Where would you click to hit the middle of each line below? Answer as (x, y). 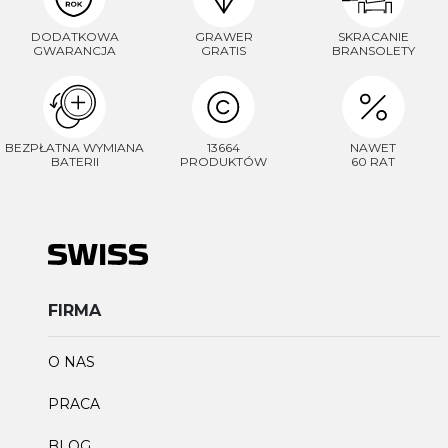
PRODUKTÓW (224, 161)
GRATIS (224, 51)
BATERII (74, 161)
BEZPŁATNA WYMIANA (75, 147)
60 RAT (373, 161)
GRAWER (223, 37)
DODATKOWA (74, 37)
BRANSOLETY (373, 51)
